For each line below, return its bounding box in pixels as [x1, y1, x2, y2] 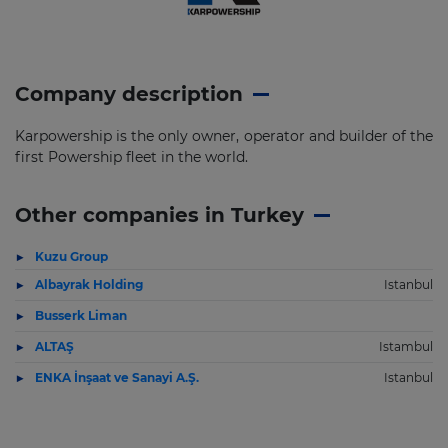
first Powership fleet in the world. [15, 148, 248, 166]
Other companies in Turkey [15, 203, 304, 227]
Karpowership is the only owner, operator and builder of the [15, 127, 433, 145]
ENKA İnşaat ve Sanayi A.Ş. [35, 370, 199, 385]
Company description [15, 82, 243, 106]
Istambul [379, 339, 433, 354]
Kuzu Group [35, 249, 108, 264]
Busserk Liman [35, 308, 127, 323]
